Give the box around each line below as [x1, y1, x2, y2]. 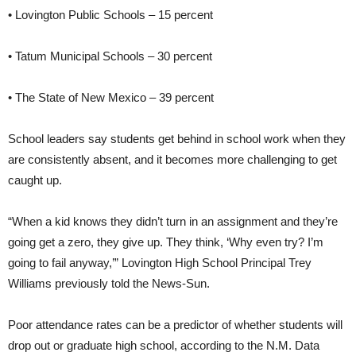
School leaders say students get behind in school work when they [8, 131, 346, 145]
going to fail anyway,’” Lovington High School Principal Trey [8, 255, 311, 269]
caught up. [8, 172, 62, 187]
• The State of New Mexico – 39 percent [8, 90, 214, 104]
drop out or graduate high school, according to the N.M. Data [8, 338, 319, 352]
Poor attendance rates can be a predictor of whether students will [8, 317, 342, 331]
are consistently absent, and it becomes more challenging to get [8, 152, 337, 166]
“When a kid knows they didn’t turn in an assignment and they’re [8, 214, 338, 228]
